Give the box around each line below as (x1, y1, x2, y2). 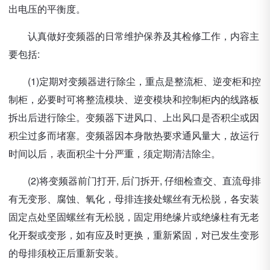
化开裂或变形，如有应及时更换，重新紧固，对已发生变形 (8, 228, 259, 242)
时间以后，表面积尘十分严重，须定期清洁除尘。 (8, 146, 221, 160)
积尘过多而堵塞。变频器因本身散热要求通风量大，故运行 (8, 128, 259, 142)
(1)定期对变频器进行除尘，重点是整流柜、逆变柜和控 (8, 74, 261, 88)
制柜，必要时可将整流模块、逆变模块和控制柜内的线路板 (8, 92, 259, 106)
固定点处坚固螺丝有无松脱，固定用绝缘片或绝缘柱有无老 (8, 210, 259, 224)
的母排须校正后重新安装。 (8, 246, 124, 260)
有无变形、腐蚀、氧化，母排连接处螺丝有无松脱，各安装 (8, 192, 259, 206)
